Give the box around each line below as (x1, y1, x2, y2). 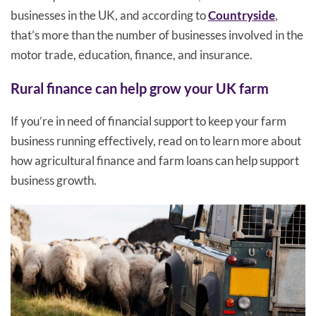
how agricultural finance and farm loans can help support (11, 153, 299, 169)
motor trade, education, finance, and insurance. (11, 47, 253, 63)
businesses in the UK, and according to (11, 8, 208, 23)
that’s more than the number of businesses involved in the (11, 28, 303, 43)
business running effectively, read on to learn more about (11, 133, 301, 149)
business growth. (11, 173, 97, 188)
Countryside (208, 8, 275, 23)
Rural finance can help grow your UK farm (11, 80, 269, 97)
